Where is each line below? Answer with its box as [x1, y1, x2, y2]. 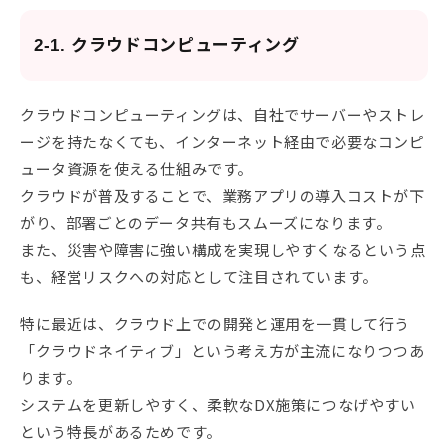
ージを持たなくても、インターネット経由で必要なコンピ [20, 131, 425, 153]
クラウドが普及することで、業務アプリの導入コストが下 [20, 185, 425, 207]
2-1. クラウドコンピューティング [34, 36, 300, 56]
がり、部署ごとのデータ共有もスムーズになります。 [20, 212, 392, 234]
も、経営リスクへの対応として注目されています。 [20, 266, 378, 288]
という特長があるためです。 [20, 421, 222, 443]
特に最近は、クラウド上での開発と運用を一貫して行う [20, 313, 411, 335]
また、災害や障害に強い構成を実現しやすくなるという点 [20, 239, 426, 261]
